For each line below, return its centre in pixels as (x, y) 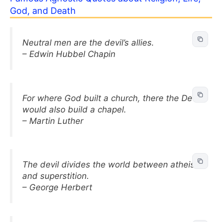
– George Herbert (57, 187)
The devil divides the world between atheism (112, 165)
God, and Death (43, 11)
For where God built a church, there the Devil (111, 98)
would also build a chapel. (74, 109)
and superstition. (56, 176)
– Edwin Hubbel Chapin (69, 54)
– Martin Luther (53, 121)
